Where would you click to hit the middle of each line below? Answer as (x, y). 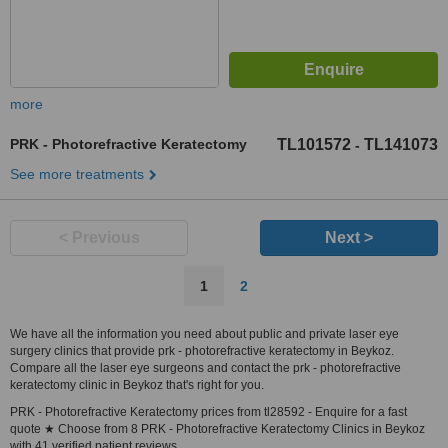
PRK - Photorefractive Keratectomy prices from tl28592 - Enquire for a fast (208, 412)
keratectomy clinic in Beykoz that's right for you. (137, 385)
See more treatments (77, 174)
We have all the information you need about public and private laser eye (204, 334)
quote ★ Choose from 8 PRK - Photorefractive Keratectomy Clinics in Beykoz (217, 429)
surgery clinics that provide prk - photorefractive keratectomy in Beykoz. (202, 351)
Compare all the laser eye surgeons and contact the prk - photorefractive (205, 368)
